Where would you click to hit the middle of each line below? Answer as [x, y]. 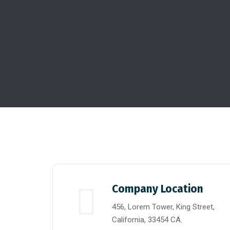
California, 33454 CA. [147, 220]
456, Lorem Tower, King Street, [163, 207]
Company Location [158, 189]
